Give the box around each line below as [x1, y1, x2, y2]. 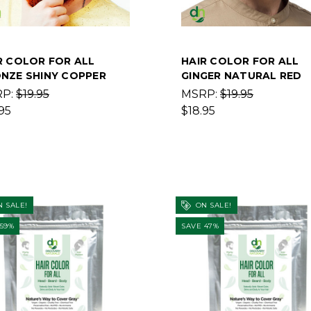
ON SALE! [193, 201, 232, 210]
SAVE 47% [181, 221, 219, 231]
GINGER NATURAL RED [181, 69, 302, 82]
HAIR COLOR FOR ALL [181, 55, 299, 67]
